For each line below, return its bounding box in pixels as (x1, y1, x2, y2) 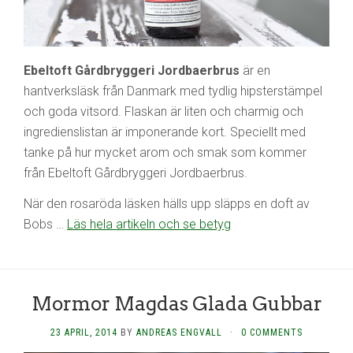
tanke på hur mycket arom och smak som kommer (24, 144, 307, 160)
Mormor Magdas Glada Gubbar (31, 292, 322, 315)
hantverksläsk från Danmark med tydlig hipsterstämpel (24, 83, 322, 98)
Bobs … (24, 216, 67, 232)
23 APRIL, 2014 (50, 326, 117, 338)
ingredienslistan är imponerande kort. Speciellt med (24, 124, 306, 139)
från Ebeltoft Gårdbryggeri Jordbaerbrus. (24, 165, 247, 180)
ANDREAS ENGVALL (136, 326, 222, 338)
